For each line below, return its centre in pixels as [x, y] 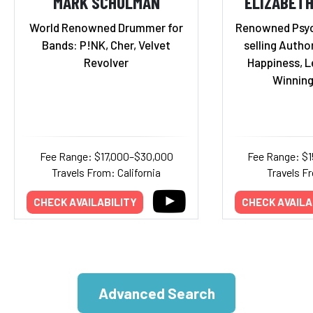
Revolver [106, 62]
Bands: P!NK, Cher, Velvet [106, 44]
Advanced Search [156, 293]
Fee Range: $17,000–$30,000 [106, 156]
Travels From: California [106, 172]
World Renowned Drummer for [106, 27]
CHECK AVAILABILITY [85, 202]
